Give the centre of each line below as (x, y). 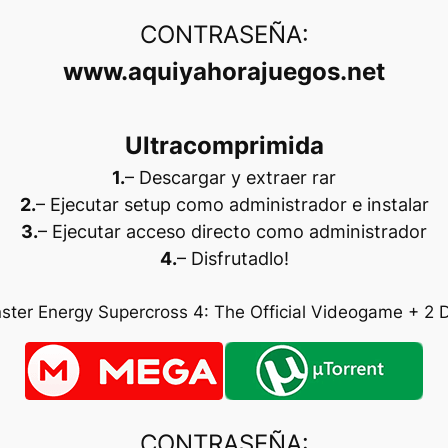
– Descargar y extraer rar (230, 177)
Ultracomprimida (224, 145)
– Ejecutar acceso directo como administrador (232, 231)
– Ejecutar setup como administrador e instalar (232, 204)
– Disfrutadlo (230, 258)
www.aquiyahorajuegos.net (224, 71)
